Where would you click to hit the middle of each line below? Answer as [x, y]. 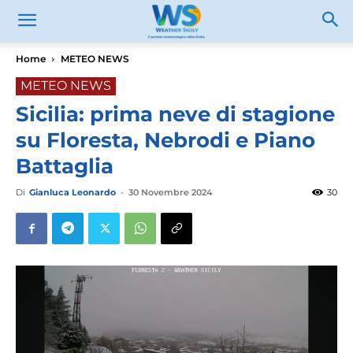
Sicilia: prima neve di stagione [175, 114]
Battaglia [65, 166]
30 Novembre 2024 [170, 192]
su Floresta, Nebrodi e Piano [165, 140]
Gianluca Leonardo [72, 192]
